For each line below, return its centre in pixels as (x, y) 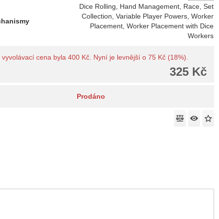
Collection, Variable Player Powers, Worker (148, 16)
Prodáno (91, 96)
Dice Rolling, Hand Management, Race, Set (147, 6)
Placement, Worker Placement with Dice (152, 26)
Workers (201, 36)
